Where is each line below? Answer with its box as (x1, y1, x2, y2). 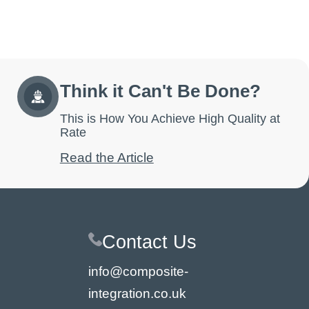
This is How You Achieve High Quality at (59, 111, 280, 126)
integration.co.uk (88, 286, 187, 301)
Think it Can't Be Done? (59, 81, 261, 101)
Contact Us (102, 231, 197, 253)
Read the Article (59, 150, 154, 166)
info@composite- (88, 263, 189, 279)
